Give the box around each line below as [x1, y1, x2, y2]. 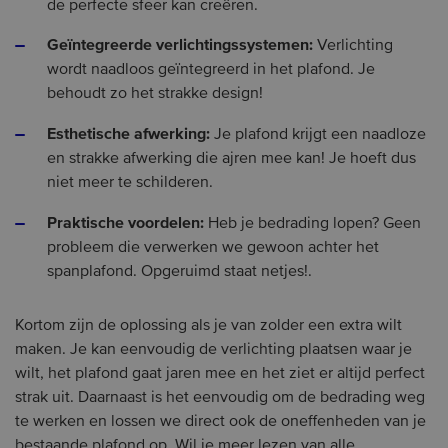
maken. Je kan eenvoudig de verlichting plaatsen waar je [15, 341, 412, 358]
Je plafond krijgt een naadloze [210, 126, 426, 143]
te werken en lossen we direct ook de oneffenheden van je [15, 413, 426, 430]
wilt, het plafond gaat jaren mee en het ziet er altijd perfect [15, 365, 425, 382]
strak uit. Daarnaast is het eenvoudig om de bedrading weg [15, 389, 425, 406]
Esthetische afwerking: [47, 125, 210, 142]
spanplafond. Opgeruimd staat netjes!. [47, 263, 312, 280]
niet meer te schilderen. [47, 174, 217, 191]
